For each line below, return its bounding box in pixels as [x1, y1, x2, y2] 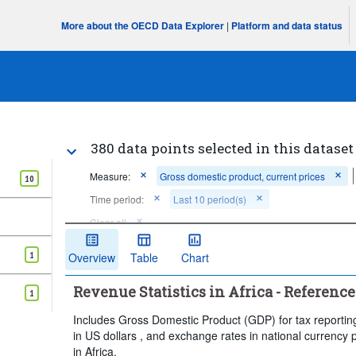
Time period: [90, 192, 145, 206]
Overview [68, 249, 116, 265]
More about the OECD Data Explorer [61, 18, 225, 33]
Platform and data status [231, 18, 343, 33]
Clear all [90, 215, 127, 229]
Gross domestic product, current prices [160, 169, 326, 183]
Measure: [90, 169, 131, 183]
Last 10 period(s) [173, 192, 247, 206]
